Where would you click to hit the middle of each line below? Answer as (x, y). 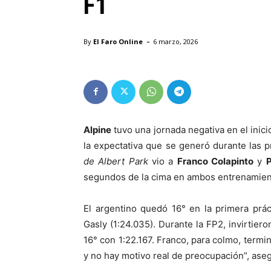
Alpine (97, 129)
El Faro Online (118, 41)
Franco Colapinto (215, 161)
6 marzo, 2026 (175, 41)
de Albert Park (116, 161)
